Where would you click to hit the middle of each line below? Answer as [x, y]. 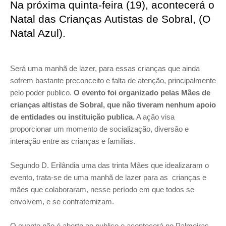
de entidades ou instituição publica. [72, 117]
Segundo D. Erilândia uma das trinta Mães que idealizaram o [109, 165]
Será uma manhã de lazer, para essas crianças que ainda [105, 68]
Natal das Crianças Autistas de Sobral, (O [110, 19]
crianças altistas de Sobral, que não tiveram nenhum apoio [113, 104]
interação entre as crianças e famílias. [73, 141]
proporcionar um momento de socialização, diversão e [99, 129]
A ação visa [155, 117]
